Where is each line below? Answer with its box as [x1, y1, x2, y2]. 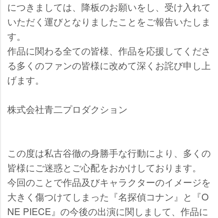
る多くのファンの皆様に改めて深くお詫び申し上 [7, 58, 211, 72]
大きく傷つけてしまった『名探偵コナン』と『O [7, 190, 209, 203]
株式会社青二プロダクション [7, 102, 127, 116]
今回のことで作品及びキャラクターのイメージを [7, 175, 211, 189]
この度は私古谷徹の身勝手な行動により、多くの [7, 146, 211, 160]
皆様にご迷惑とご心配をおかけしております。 [7, 161, 201, 174]
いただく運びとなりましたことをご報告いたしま [7, 15, 211, 28]
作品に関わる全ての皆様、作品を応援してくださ [7, 44, 211, 57]
